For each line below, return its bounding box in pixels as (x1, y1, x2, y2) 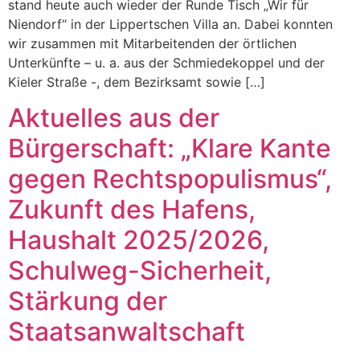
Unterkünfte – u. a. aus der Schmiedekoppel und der (8, 54, 325, 71)
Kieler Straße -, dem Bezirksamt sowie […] (8, 73, 265, 90)
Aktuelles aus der (8, 101, 219, 133)
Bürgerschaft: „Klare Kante (8, 132, 331, 164)
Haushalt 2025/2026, (8, 223, 269, 256)
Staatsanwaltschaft (8, 315, 245, 347)
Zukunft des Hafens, (8, 193, 256, 225)
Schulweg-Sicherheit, (8, 254, 272, 286)
